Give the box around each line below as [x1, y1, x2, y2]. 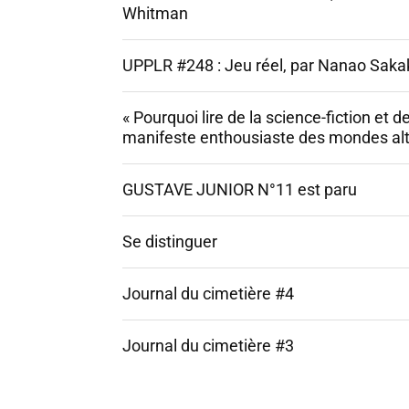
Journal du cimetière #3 [122, 336, 294, 355]
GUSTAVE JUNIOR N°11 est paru [122, 180, 357, 199]
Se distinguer [122, 232, 217, 251]
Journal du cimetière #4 [122, 284, 294, 303]
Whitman [122, 4, 188, 23]
